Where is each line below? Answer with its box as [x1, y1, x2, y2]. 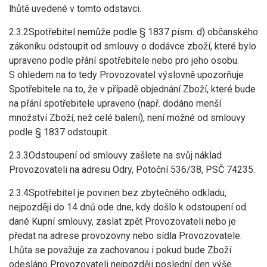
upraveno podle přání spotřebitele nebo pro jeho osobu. [9, 55, 239, 66]
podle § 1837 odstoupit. [9, 126, 109, 138]
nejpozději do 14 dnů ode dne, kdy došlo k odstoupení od [9, 201, 246, 213]
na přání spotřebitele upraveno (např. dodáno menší [9, 98, 221, 109]
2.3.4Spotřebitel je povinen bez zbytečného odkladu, [9, 187, 226, 198]
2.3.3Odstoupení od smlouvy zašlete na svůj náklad [9, 150, 222, 161]
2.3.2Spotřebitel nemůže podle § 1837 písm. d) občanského [9, 26, 258, 38]
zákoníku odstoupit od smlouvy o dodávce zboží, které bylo [9, 41, 256, 52]
